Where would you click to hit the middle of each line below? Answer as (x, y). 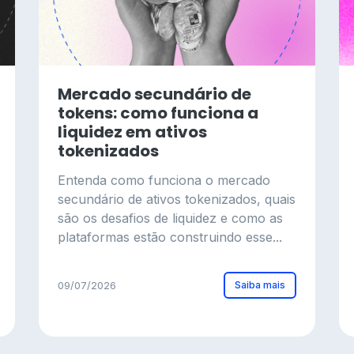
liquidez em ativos (132, 132)
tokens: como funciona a (158, 113)
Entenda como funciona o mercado (164, 180)
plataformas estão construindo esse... (170, 237)
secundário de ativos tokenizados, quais (177, 199)
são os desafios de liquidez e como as (170, 218)
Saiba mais (260, 285)
